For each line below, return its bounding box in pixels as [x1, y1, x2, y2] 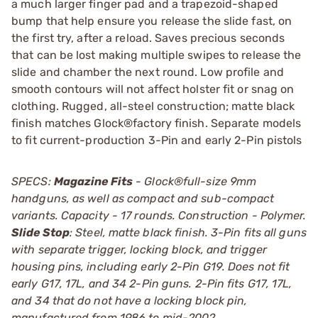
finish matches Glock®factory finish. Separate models [11, 116, 302, 130]
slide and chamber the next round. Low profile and [11, 65, 284, 79]
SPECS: [11, 175, 54, 188]
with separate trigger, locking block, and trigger [11, 243, 267, 256]
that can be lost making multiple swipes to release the [11, 48, 302, 62]
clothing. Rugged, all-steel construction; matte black [11, 99, 295, 113]
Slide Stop [11, 226, 70, 239]
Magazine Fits [53, 175, 133, 188]
